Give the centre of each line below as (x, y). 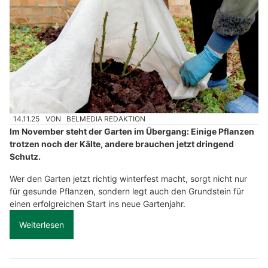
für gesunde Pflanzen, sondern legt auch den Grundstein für (127, 191)
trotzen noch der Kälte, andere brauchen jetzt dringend (122, 144)
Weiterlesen (42, 225)
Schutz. (25, 157)
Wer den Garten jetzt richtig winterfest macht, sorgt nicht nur (128, 179)
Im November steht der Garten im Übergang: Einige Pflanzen (132, 132)
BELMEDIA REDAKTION (106, 119)
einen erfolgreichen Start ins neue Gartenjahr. (98, 204)
